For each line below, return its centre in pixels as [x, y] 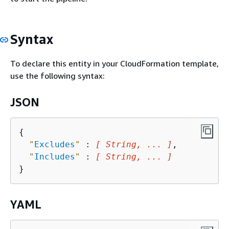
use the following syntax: [58, 75]
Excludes [55, 144]
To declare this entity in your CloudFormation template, [114, 63]
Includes [55, 156]
